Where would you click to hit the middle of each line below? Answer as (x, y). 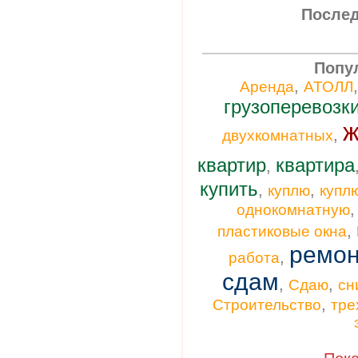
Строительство (267, 305)
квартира (315, 165)
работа (254, 258)
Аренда (267, 87)
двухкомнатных (277, 135)
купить (229, 189)
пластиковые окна (282, 231)
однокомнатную (293, 210)
